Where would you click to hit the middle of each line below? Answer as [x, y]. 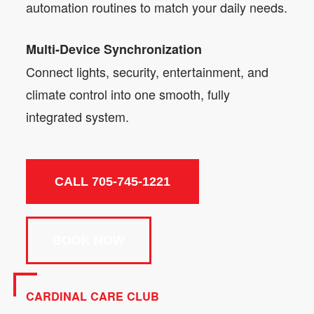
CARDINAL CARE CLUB [93, 296]
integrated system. [77, 116]
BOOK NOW [89, 240]
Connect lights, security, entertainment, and [147, 71]
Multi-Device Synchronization [114, 49]
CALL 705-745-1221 [112, 181]
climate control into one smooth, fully [128, 94]
